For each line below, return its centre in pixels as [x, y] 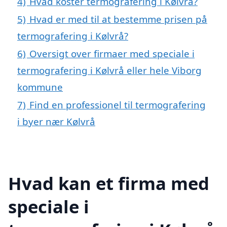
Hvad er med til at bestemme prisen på [118, 19]
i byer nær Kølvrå [56, 122]
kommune [40, 87]
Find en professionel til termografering [118, 105]
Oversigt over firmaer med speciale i [112, 54]
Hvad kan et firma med [109, 183]
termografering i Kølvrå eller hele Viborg [109, 70]
